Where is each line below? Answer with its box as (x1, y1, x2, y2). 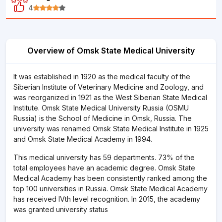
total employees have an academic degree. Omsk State (13, 164, 195, 172)
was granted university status (13, 205, 108, 214)
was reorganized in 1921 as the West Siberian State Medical (13, 93, 207, 102)
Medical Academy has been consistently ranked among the (13, 174, 207, 182)
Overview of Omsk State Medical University (27, 46, 195, 55)
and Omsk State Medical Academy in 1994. (13, 135, 152, 143)
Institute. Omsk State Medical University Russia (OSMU (13, 104, 189, 112)
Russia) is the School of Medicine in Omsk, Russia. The (13, 114, 192, 122)
